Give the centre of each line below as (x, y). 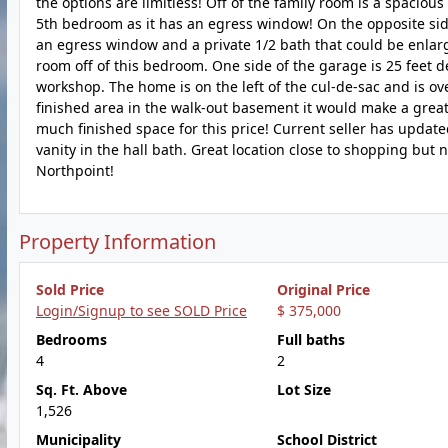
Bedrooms (71, 339)
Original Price (323, 289)
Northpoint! (75, 170)
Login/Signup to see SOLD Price (141, 310)
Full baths (310, 339)
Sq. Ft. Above (81, 389)
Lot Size (303, 389)
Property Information (117, 241)
